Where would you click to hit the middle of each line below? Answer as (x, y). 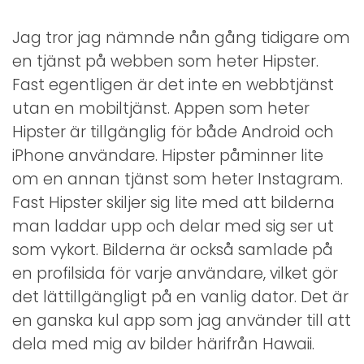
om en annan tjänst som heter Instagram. (178, 180)
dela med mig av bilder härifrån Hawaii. (163, 344)
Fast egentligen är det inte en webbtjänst (173, 85)
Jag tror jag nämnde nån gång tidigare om (181, 38)
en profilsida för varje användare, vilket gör (175, 274)
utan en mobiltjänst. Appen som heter (161, 109)
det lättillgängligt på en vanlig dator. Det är (180, 297)
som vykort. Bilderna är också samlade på (173, 250)
